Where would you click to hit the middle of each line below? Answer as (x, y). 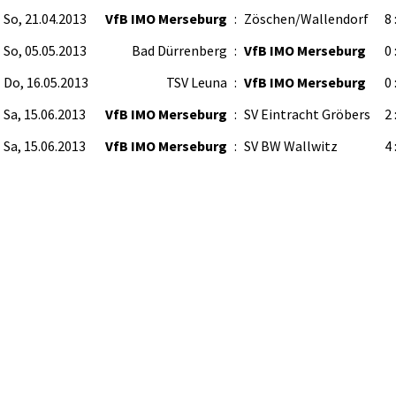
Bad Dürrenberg (179, 50)
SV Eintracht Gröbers (307, 114)
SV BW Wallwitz (291, 146)
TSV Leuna (197, 82)
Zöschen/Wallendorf (306, 19)
